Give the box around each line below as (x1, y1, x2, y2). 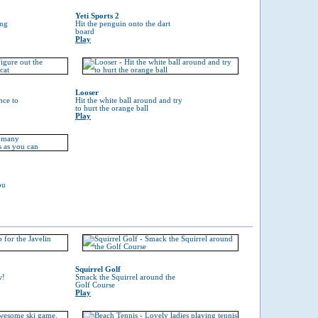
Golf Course (75, 281, 115, 289)
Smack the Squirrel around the (75, 273, 175, 281)
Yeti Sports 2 (75, 12, 119, 20)
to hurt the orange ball (75, 104, 148, 112)
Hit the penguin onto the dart (75, 20, 170, 28)
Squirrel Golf (75, 265, 121, 273)
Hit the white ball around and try (75, 97, 182, 104)
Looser (75, 89, 99, 97)
